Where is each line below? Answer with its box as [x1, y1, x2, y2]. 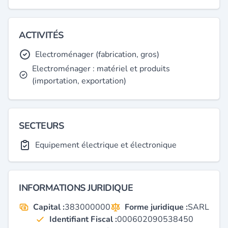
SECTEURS [19, 120, 64, 132]
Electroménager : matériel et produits [32, 63, 170, 74]
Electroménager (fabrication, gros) [35, 49, 159, 60]
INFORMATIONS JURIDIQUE [19, 182, 133, 194]
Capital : [33, 202, 65, 213]
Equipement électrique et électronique [35, 139, 177, 151]
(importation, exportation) [32, 75, 127, 87]
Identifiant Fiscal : [49, 214, 117, 225]
